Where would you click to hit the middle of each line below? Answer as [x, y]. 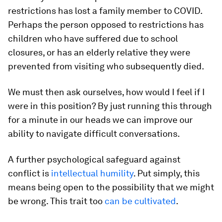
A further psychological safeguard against [94, 159]
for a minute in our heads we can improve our [100, 120]
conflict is [29, 173]
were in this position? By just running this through [110, 106]
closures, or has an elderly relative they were [99, 52]
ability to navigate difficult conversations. [94, 134]
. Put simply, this [166, 173]
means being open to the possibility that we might [111, 187]
